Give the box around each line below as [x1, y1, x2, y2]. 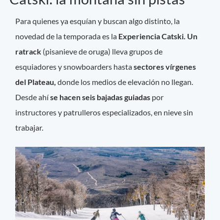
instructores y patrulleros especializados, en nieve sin [15, 108, 193, 117]
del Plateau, [15, 77, 56, 87]
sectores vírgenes [134, 62, 196, 72]
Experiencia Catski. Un [117, 31, 198, 41]
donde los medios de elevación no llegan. [56, 77, 193, 87]
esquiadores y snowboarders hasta [15, 62, 134, 72]
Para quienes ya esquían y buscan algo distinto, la [15, 16, 180, 26]
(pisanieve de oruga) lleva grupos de [43, 47, 163, 56]
